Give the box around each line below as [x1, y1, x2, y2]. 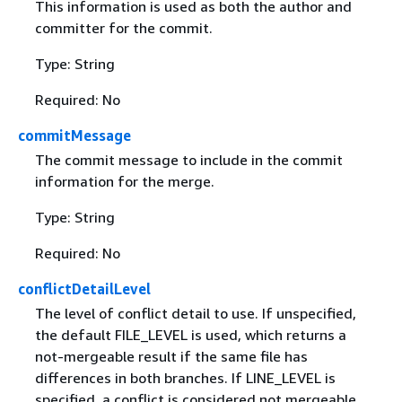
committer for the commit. [34, 19, 213, 38]
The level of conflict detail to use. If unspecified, [34, 304, 356, 323]
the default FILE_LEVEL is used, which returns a [34, 326, 346, 345]
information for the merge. [34, 172, 214, 191]
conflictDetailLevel [18, 280, 151, 299]
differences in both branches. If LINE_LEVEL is [34, 369, 336, 388]
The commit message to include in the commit [34, 151, 343, 170]
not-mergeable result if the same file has [34, 347, 308, 366]
